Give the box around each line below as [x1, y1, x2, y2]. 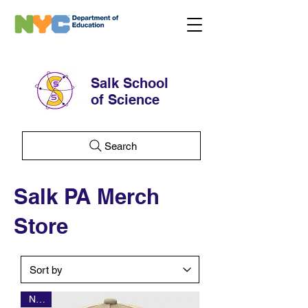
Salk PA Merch [14, 184, 159, 209]
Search [104, 140, 137, 152]
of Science [91, 91, 159, 108]
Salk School [91, 75, 168, 91]
